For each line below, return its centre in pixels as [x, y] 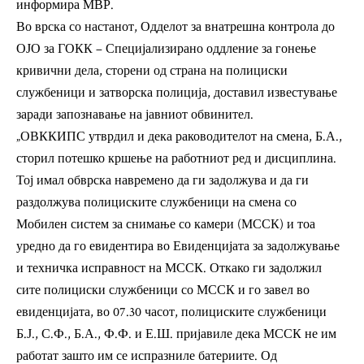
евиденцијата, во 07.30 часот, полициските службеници [171, 312]
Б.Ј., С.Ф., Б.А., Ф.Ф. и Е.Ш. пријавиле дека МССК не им [176, 334]
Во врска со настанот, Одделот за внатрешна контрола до [175, 27]
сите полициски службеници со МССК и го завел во [163, 290]
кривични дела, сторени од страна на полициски [152, 71]
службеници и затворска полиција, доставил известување [177, 93]
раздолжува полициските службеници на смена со [156, 203]
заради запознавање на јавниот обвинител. [135, 115]
